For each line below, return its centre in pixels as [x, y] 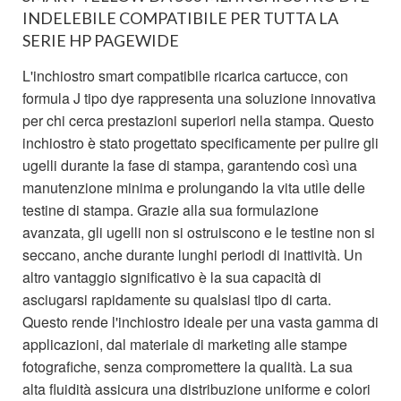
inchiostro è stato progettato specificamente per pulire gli [200, 143]
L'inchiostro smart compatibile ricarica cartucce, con [185, 76]
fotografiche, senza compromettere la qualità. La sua [188, 367]
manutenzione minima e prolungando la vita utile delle [194, 188]
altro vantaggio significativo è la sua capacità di [172, 277]
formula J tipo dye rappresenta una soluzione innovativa [199, 98]
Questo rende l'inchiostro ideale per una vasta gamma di [200, 322]
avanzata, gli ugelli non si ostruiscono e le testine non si [199, 233]
